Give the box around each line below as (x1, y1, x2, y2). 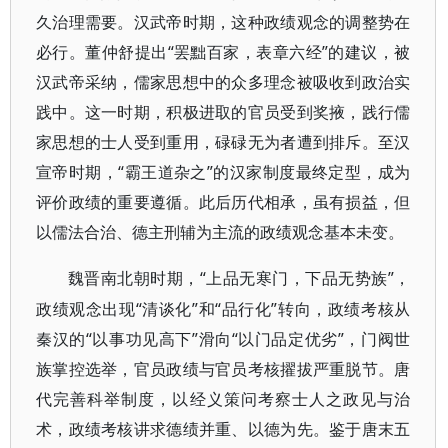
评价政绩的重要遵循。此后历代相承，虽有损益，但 (36, 191, 411, 213)
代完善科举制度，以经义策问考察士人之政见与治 (36, 388, 411, 410)
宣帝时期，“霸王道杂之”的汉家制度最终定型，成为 (36, 161, 411, 183)
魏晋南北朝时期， (68, 270, 200, 287)
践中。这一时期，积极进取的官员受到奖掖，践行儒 (36, 101, 411, 123)
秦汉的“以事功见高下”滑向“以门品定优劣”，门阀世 (36, 328, 411, 350)
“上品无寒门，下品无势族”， (199, 267, 411, 289)
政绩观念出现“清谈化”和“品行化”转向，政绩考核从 (36, 298, 411, 320)
